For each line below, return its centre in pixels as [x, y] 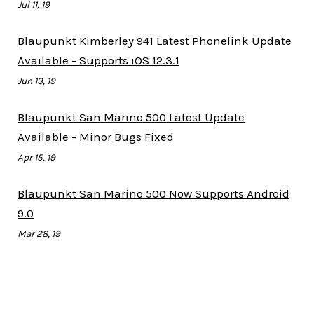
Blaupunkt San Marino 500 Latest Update [131, 117]
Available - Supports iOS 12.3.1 [98, 61]
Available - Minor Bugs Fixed [96, 137]
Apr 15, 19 [36, 158]
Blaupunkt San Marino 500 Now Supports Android [153, 194]
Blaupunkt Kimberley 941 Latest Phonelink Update [155, 41]
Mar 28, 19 [39, 234]
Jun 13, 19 [36, 81]
